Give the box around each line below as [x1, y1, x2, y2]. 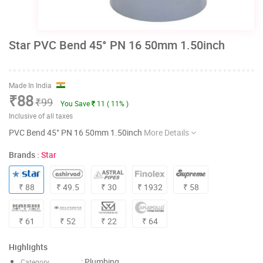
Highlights [9, 241, 48, 252]
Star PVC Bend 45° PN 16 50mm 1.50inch [9, 37, 225, 53]
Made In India [9, 80, 53, 90]
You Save [60, 99, 92, 108]
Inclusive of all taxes [9, 111, 73, 120]
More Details [144, 127, 191, 138]
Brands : [9, 149, 41, 160]
